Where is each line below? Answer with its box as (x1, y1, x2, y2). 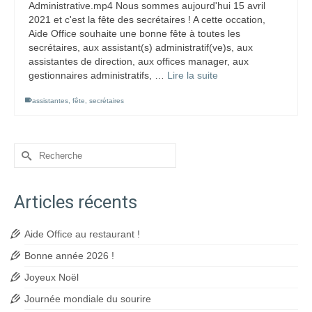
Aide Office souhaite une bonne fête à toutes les (29, 28, 240, 39)
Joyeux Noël (24, 272, 79, 283)
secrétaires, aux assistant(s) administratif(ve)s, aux (29, 42, 253, 53)
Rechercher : (13, 144, 74, 155)
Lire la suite (167, 70, 218, 81)
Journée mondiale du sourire (24, 293, 151, 304)
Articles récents (14, 189, 137, 216)
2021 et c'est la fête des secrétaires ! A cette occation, (29, 14, 265, 25)
